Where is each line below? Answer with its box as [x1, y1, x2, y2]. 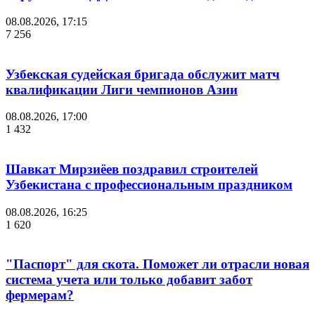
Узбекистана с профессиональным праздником [6, 176, 292, 192]
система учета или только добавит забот [6, 272, 252, 288]
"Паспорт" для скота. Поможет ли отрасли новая [6, 257, 309, 272]
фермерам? [6, 288, 74, 303]
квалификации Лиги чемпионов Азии [6, 82, 238, 97]
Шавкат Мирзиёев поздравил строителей [6, 161, 258, 176]
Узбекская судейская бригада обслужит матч [6, 66, 280, 82]
